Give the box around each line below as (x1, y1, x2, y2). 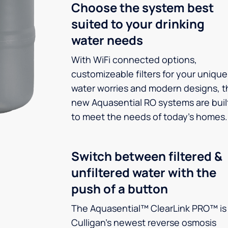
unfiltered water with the (71, 164, 216, 181)
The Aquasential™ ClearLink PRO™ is (71, 202, 226, 214)
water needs (71, 32, 143, 48)
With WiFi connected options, (71, 53, 197, 66)
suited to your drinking (71, 15, 205, 32)
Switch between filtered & (71, 148, 222, 164)
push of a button (71, 180, 168, 197)
